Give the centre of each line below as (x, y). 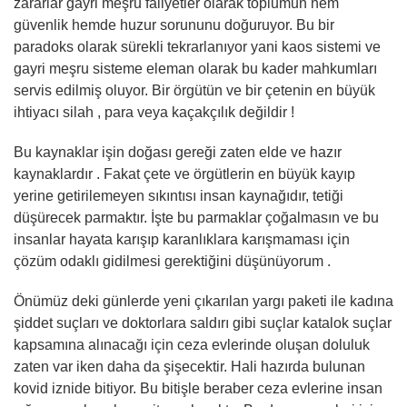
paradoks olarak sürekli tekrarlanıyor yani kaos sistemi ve (197, 46)
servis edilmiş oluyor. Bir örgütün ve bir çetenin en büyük (194, 90)
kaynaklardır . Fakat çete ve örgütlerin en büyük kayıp (184, 174)
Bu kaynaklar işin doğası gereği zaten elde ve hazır (178, 152)
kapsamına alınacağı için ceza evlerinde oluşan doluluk (192, 344)
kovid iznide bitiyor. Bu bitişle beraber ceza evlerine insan (198, 388)
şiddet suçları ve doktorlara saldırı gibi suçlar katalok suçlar (203, 323)
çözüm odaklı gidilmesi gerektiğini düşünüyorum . (172, 261)
